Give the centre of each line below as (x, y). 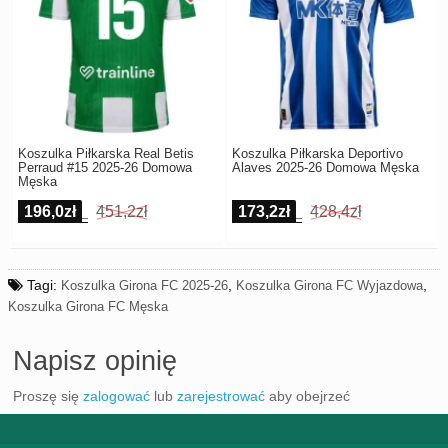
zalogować (116, 396)
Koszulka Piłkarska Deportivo (317, 154)
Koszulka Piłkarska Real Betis (105, 154)
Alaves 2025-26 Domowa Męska (325, 168)
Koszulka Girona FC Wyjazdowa (329, 286)
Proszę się (48, 396)
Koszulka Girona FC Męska (88, 307)
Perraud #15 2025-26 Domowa (104, 168)
